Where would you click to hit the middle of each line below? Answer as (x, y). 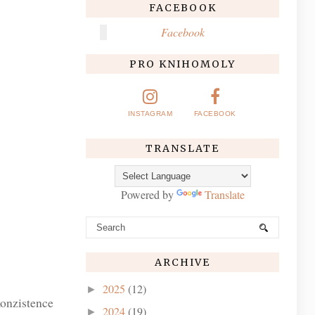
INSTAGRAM (150, 113)
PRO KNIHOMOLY (182, 64)
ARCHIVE (182, 262)
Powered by (148, 194)
